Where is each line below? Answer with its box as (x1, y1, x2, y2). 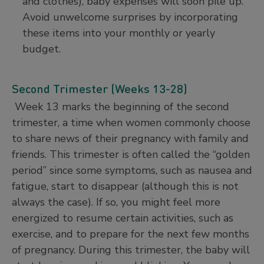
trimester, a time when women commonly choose (12, 115, 250, 130)
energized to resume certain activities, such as (12, 210, 233, 225)
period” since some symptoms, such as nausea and (12, 163, 252, 177)
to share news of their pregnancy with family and (12, 131, 249, 146)
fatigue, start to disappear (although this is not (12, 179, 239, 193)
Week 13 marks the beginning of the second (12, 99, 229, 114)
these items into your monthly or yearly (22, 25, 215, 40)
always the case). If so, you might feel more (12, 194, 220, 209)
